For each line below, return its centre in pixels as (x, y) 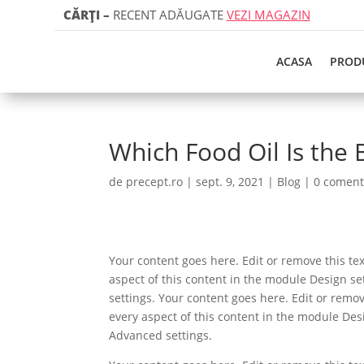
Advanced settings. (161, 335)
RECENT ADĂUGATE (168, 15)
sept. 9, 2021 (230, 182)
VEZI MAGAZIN (268, 15)
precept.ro (155, 182)
